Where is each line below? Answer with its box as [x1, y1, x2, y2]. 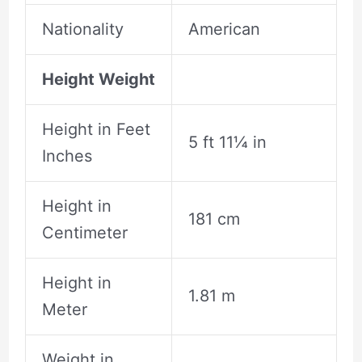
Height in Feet [41, 120, 150, 140]
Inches [41, 146, 92, 166]
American [187, 19, 260, 40]
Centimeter [41, 223, 128, 243]
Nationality [41, 19, 124, 40]
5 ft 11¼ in [187, 133, 267, 153]
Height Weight [41, 69, 155, 90]
